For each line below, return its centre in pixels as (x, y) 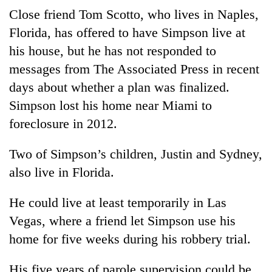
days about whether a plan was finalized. (119, 87)
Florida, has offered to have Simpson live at (127, 32)
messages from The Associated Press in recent (134, 69)
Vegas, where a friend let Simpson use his (122, 220)
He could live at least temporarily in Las (118, 202)
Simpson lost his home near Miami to (110, 105)
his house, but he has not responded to (113, 50)
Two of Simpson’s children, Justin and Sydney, (136, 154)
